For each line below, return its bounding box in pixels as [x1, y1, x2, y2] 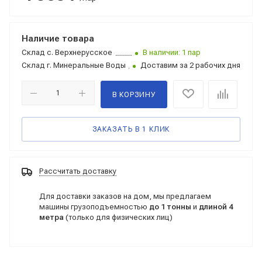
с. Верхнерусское [45, 48, 112, 57]
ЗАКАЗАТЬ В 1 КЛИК [92, 125, 170, 133]
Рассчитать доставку [39, 167, 116, 175]
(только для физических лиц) [64, 212, 173, 222]
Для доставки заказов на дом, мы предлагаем [39, 191, 211, 201]
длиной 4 [199, 202, 233, 211]
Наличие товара [22, 33, 94, 44]
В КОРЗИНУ [112, 91, 156, 99]
